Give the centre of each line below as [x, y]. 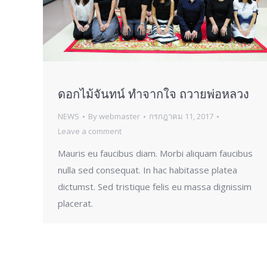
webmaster [119, 117]
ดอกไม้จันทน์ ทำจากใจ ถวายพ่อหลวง [153, 94]
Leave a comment [90, 131]
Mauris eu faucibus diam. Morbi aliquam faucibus [155, 153]
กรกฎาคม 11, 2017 [181, 117]
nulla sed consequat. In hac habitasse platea [148, 170]
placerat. [75, 204]
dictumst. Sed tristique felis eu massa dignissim [155, 187]
